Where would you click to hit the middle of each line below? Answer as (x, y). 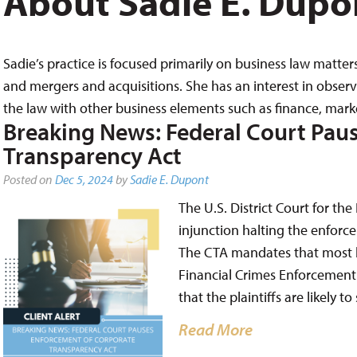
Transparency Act (92, 155)
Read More (215, 329)
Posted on (29, 179)
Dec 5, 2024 (84, 179)
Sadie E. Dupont (169, 179)
